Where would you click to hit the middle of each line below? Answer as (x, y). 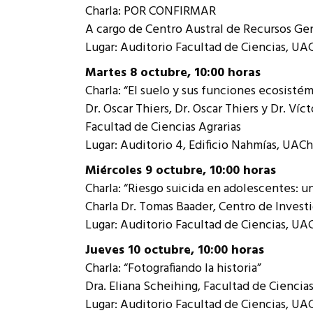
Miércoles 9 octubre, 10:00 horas (181, 171)
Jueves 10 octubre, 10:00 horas (175, 250)
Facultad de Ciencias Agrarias (163, 128)
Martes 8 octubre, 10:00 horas (173, 73)
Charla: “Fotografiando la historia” (173, 269)
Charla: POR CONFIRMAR (151, 12)
